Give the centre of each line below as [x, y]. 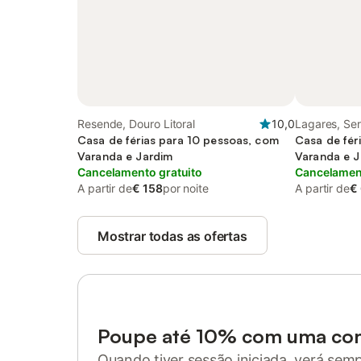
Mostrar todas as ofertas [172, 236]
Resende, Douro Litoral [137, 124]
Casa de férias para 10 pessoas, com [178, 140]
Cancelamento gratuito [140, 172]
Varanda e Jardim [125, 156]
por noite [185, 188]
